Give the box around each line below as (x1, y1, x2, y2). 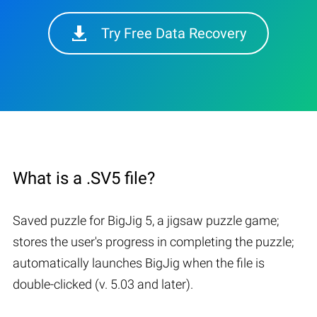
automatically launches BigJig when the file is (13, 255, 265, 270)
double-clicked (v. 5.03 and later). (13, 276, 193, 292)
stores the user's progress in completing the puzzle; (13, 234, 294, 249)
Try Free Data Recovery (101, 24, 246, 42)
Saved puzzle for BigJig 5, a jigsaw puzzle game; (13, 212, 279, 228)
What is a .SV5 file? (13, 168, 155, 188)
